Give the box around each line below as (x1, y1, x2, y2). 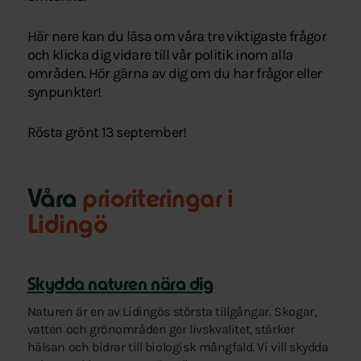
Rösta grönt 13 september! (27, 123, 187, 142)
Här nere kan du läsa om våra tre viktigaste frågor (27, 27, 327, 46)
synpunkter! (27, 83, 102, 102)
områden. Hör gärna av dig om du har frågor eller (27, 64, 322, 83)
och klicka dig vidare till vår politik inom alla (27, 46, 293, 64)
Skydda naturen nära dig (27, 277, 214, 296)
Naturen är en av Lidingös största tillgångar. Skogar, (27, 304, 317, 320)
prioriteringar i (82, 189, 234, 214)
